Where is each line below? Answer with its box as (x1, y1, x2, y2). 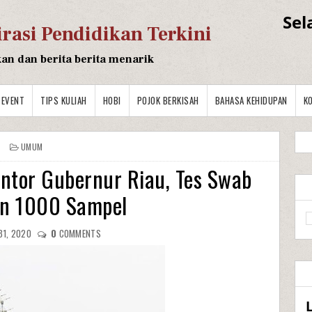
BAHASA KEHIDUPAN (214, 93, 288, 107)
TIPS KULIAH (40, 93, 87, 107)
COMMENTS (56, 226, 101, 240)
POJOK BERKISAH (136, 93, 199, 107)
